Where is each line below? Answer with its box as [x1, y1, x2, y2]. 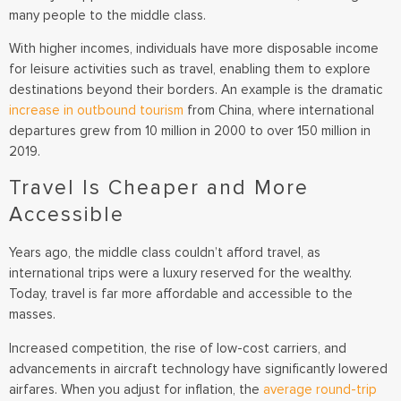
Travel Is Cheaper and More [9, 175, 309, 201]
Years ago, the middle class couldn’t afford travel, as [9, 244, 320, 261]
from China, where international [183, 101, 374, 118]
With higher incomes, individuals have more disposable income [9, 39, 379, 56]
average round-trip [263, 380, 377, 397]
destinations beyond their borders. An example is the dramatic [9, 81, 383, 98]
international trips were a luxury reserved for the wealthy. [9, 265, 352, 282]
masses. [9, 306, 59, 323]
